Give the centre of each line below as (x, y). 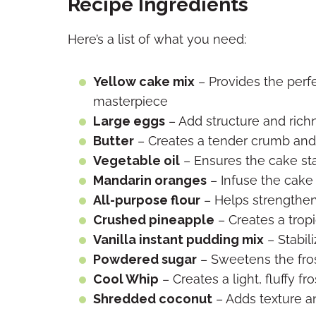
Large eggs (129, 121)
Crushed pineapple (154, 220)
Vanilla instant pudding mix (178, 239)
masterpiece (130, 101)
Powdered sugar (145, 259)
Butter (114, 141)
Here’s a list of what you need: (157, 39)
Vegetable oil (136, 160)
